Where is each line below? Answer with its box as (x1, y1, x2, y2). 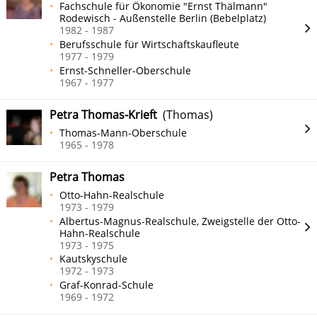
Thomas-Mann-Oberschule (59, 125, 188, 139)
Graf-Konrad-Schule (59, 278, 154, 292)
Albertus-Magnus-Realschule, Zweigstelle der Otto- (59, 214, 301, 228)
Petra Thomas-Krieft (50, 107, 157, 123)
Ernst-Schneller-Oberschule (59, 63, 192, 77)
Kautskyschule (59, 252, 128, 266)
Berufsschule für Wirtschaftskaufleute (59, 38, 240, 52)
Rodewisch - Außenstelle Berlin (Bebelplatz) (59, 11, 267, 25)
